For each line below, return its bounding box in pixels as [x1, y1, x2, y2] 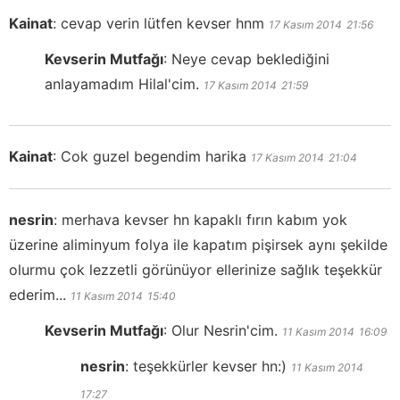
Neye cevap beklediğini [171, 49, 329, 68]
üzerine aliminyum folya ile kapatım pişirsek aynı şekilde [9, 235, 387, 254]
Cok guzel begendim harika [61, 146, 246, 165]
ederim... [9, 285, 66, 304]
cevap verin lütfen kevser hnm [61, 13, 264, 32]
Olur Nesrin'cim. [171, 321, 278, 339]
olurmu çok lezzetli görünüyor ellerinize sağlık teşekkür [9, 260, 382, 279]
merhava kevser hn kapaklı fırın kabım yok [62, 210, 347, 229]
